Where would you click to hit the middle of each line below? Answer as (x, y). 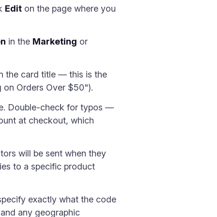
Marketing (55, 41)
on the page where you (69, 8)
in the (19, 41)
